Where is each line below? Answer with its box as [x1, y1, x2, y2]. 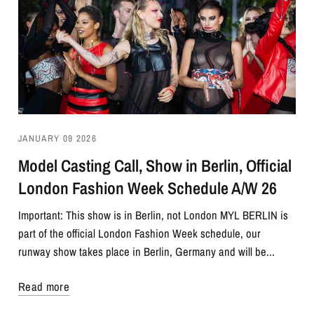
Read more [18, 279, 70, 295]
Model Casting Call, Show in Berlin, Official [18, 154, 292, 177]
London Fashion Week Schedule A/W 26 [18, 177, 278, 200]
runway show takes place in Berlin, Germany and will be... [18, 244, 275, 260]
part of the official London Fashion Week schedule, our [18, 226, 261, 242]
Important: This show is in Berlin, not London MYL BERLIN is [18, 207, 289, 224]
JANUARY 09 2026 [18, 132, 97, 145]
